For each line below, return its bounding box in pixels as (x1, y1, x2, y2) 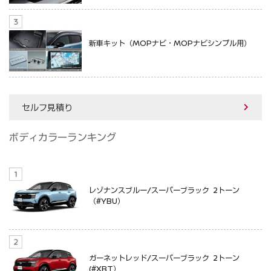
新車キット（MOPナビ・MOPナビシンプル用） (89, 39, 251, 47)
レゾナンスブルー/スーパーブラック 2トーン (89, 186, 240, 194)
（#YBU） (89, 197, 125, 205)
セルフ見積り (22, 103, 73, 112)
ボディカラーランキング (9, 132, 116, 142)
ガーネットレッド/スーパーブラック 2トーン (89, 254, 240, 262)
